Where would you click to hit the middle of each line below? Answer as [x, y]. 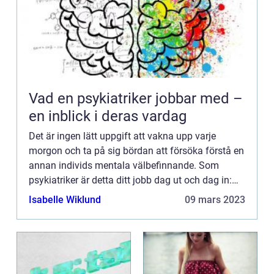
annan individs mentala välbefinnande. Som [124, 165]
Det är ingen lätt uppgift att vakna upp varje [122, 136]
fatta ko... [49, 209]
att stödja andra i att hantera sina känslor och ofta [137, 195]
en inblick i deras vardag [108, 116]
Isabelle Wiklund [65, 200]
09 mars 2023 [215, 200]
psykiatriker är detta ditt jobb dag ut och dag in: [130, 180]
